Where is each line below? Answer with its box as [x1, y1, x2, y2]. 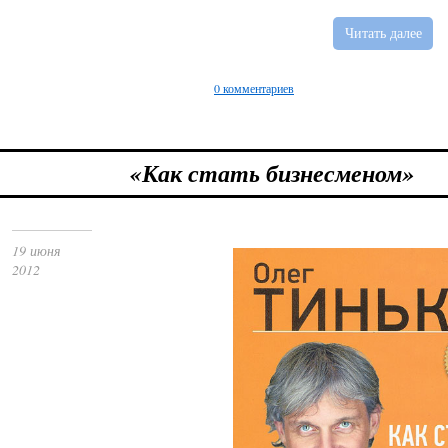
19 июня [12, 241, 61, 260]
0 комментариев [214, 80, 294, 96]
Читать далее [344, 23, 422, 42]
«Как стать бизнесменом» [129, 156, 414, 190]
